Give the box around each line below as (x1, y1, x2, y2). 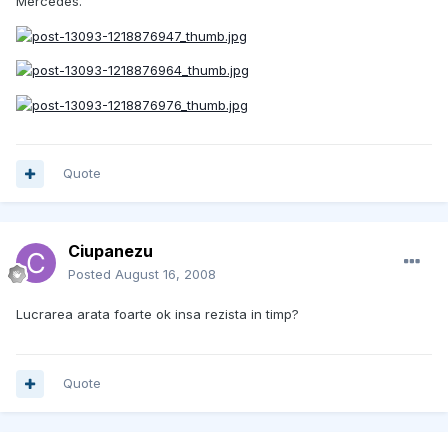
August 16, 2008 (115, 266, 216, 283)
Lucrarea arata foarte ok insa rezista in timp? (16, 306, 299, 323)
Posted (68, 266, 115, 283)
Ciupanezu (68, 241, 153, 262)
